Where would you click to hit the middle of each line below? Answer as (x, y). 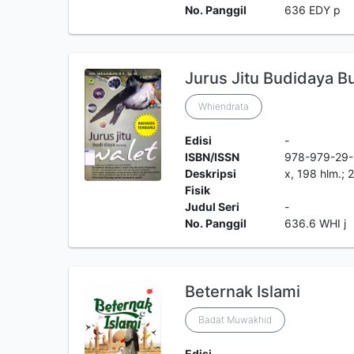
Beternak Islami (242, 292)
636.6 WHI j (316, 223)
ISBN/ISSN (212, 157)
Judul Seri (212, 207)
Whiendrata (223, 106)
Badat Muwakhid (235, 320)
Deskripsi (210, 173)
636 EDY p (313, 10)
